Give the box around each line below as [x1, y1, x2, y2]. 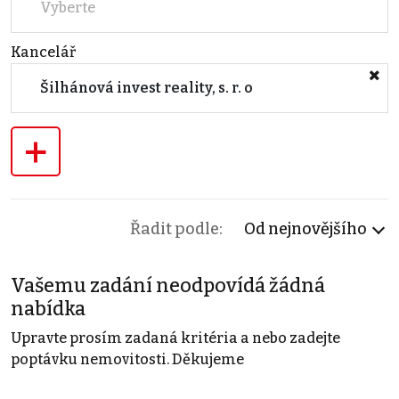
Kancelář [11, 44, 76, 61]
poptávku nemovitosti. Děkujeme [11, 351, 244, 368]
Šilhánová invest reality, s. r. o [40, 79, 253, 97]
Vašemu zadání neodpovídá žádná [11, 274, 325, 297]
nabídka [11, 297, 85, 321]
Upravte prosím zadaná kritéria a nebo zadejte [11, 330, 340, 346]
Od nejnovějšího [244, 219, 367, 239]
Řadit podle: [130, 219, 223, 239]
